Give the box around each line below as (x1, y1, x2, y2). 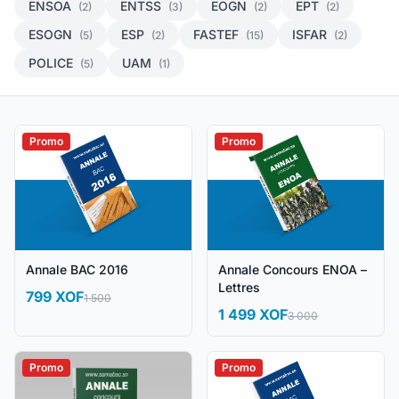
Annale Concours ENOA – (218, 262, 367, 278)
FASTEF (193, 27, 242, 42)
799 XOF (26, 288, 84, 306)
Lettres (218, 280, 260, 296)
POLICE (28, 55, 77, 70)
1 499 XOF (218, 305, 288, 324)
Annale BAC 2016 (26, 262, 128, 278)
